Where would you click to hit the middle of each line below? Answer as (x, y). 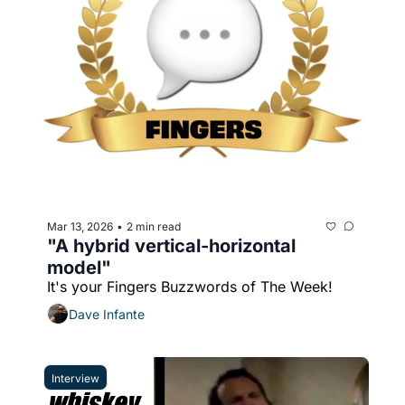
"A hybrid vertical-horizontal (171, 246)
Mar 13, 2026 (80, 226)
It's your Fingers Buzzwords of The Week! (190, 287)
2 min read (154, 226)
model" (79, 268)
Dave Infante (107, 314)
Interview (75, 378)
